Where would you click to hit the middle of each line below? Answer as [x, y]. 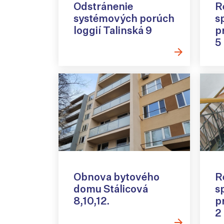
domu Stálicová [111, 188]
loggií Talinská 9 [113, 30]
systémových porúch [124, 18]
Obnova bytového [116, 176]
